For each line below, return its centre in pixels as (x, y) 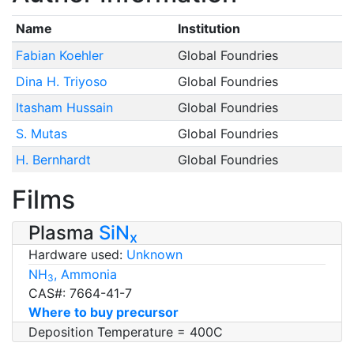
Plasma (64, 232)
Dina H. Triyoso (61, 81)
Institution (209, 28)
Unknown (154, 254)
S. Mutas (41, 133)
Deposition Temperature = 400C (126, 331)
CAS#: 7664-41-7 (80, 293)
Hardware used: (77, 254)
